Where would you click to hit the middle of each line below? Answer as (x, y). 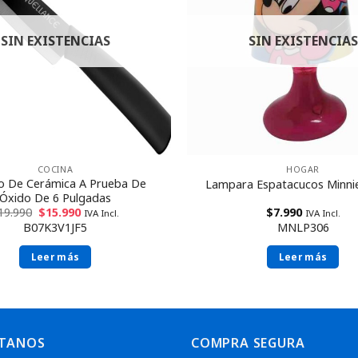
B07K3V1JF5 (55, 227)
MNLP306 (303, 227)
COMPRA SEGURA (248, 342)
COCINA (55, 169)
